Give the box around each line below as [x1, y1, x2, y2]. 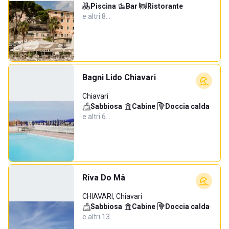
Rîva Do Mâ [82, 173, 125, 182]
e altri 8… [82, 12, 110, 20]
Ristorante [147, 2, 183, 10]
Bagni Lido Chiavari [82, 73, 156, 82]
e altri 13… [82, 213, 114, 221]
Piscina [90, 2, 116, 10]
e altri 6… [82, 112, 110, 121]
